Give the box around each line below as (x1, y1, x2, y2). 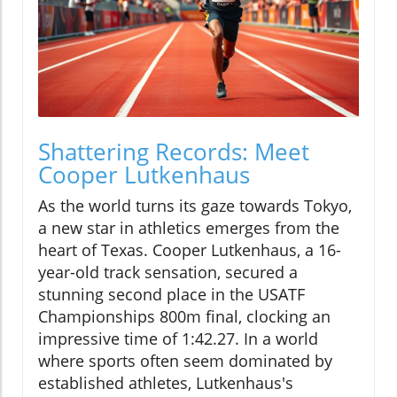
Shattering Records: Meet (38, 136, 309, 168)
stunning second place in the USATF (38, 284, 305, 306)
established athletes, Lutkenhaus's (38, 372, 293, 394)
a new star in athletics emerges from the (38, 217, 339, 239)
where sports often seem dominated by (38, 350, 332, 372)
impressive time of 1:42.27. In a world (38, 328, 318, 350)
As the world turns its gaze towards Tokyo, (38, 195, 352, 217)
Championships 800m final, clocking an (38, 306, 331, 328)
